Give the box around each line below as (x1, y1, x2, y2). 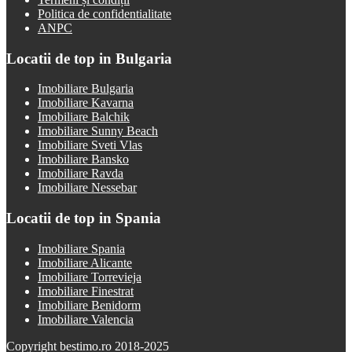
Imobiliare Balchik (38, 110, 130, 124)
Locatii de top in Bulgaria (6, 49, 172, 67)
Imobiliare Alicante (38, 255, 132, 269)
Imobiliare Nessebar (38, 181, 137, 195)
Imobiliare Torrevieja (38, 269, 141, 284)
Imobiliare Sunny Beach (38, 124, 158, 138)
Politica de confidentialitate (38, 6, 171, 20)
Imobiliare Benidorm (38, 298, 141, 312)
